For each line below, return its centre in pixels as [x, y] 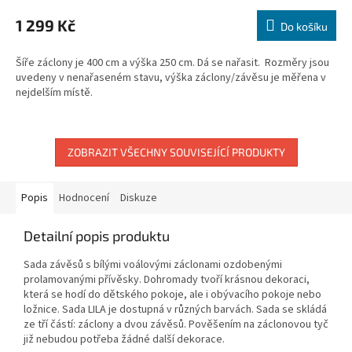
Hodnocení [84, 198]
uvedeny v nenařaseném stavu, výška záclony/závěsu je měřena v [171, 78]
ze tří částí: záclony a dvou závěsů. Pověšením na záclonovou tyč [176, 325]
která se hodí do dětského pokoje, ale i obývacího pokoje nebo [172, 295]
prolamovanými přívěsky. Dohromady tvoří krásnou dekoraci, [167, 280]
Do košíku [304, 27]
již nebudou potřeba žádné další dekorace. [124, 340]
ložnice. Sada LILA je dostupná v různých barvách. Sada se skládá [175, 310]
